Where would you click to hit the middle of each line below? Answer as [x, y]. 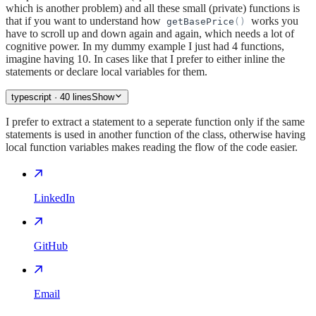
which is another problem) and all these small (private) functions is [153, 8]
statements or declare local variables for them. [107, 71]
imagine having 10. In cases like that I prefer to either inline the [145, 59]
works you [273, 20]
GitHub [51, 245]
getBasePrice [200, 21]
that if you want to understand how [85, 20]
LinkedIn [54, 197]
